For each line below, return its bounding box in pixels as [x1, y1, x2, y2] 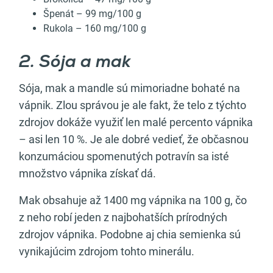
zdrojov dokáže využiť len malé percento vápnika [19, 116, 253, 129]
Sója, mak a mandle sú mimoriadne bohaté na [19, 82, 240, 95]
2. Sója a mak [19, 54, 135, 72]
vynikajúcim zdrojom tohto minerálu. [19, 245, 194, 258]
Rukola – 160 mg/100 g [43, 23, 146, 35]
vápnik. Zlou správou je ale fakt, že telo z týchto [19, 99, 246, 112]
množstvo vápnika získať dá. [19, 167, 156, 180]
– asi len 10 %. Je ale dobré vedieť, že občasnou [19, 133, 249, 146]
